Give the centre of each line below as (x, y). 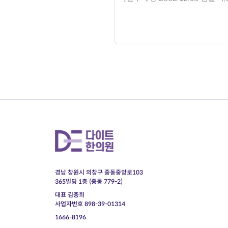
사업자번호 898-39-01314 (90, 204)
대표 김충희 (69, 195)
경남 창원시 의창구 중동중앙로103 (99, 172)
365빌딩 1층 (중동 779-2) (89, 181)
